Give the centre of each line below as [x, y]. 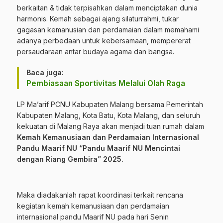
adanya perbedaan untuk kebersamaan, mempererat [104, 41]
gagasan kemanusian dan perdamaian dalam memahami [108, 30]
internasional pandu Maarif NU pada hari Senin [93, 217]
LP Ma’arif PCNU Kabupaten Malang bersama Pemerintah [110, 105]
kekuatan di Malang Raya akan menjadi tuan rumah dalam [111, 126]
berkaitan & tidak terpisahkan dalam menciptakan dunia [107, 8]
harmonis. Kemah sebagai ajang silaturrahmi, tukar [98, 19]
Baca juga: [45, 73]
